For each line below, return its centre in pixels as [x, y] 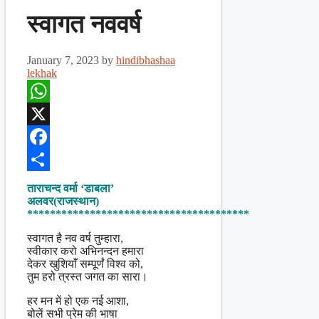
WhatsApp [51, 114]
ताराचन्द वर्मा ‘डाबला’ [70, 189]
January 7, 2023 [63, 61]
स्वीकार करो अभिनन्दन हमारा [85, 251]
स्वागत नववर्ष [84, 25]
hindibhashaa [146, 61]
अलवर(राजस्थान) [63, 202]
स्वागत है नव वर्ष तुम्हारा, [75, 239]
